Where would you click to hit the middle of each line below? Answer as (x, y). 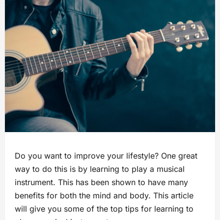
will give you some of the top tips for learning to (104, 209)
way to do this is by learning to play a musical (100, 169)
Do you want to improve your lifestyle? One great (106, 156)
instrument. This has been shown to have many (101, 182)
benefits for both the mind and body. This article (104, 196)
